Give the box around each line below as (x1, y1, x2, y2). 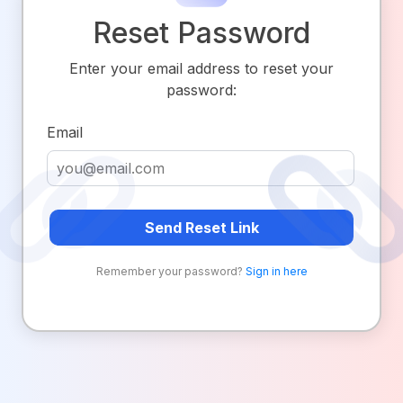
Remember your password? (95, 264, 246, 278)
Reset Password (93, 15, 310, 51)
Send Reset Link (144, 218, 259, 237)
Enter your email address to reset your (69, 59, 334, 78)
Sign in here (245, 264, 308, 278)
